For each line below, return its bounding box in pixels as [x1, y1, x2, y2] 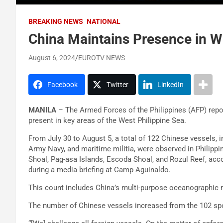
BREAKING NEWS [28, 17, 83, 25]
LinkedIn [157, 80, 184, 89]
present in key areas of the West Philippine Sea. [28, 115, 186, 125]
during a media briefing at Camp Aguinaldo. [28, 165, 171, 174]
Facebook [47, 80, 78, 89]
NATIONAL [87, 17, 120, 25]
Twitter [107, 80, 128, 89]
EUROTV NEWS [78, 53, 125, 62]
